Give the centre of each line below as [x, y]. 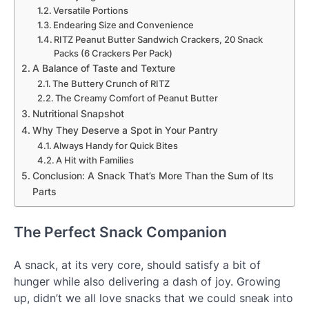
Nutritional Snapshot [78, 113]
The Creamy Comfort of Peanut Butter [137, 98]
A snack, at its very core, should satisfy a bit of [137, 265]
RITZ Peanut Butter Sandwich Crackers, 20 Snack [159, 39]
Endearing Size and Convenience [124, 24]
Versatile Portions [91, 10]
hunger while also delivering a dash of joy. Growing [147, 282]
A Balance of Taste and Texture [103, 68]
